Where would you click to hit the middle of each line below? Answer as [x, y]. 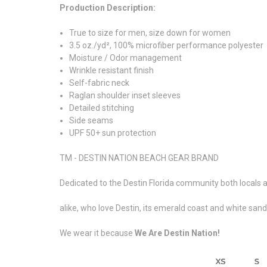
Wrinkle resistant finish [112, 70]
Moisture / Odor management [126, 58]
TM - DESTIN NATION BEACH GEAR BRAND [139, 158]
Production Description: [108, 7]
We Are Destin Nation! [176, 233]
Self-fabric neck [100, 83]
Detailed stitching [102, 108]
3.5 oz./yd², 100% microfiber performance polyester [167, 45]
